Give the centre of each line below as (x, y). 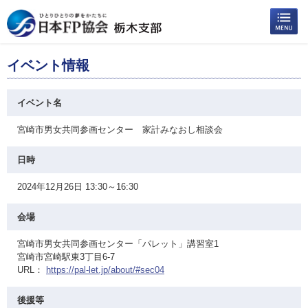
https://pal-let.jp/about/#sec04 (105, 270)
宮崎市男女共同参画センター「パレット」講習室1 (118, 244)
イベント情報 (48, 65)
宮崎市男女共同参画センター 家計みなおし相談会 (120, 130)
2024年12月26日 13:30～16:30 (78, 187)
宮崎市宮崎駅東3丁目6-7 (66, 257)
